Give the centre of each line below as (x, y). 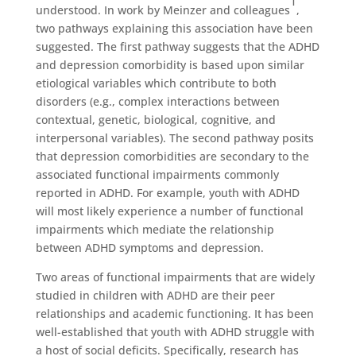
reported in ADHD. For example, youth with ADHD (167, 193)
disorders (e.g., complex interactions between (157, 101)
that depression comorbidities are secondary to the (172, 156)
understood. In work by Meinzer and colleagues (163, 10)
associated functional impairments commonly (157, 174)
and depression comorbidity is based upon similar (170, 65)
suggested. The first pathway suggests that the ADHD (177, 46)
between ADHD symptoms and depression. (149, 248)
